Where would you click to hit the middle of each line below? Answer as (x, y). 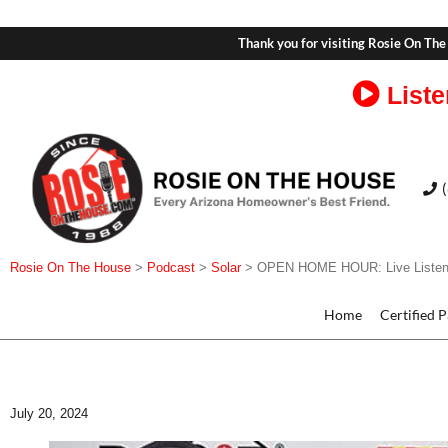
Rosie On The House (70, 268)
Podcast (171, 268)
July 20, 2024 (49, 414)
